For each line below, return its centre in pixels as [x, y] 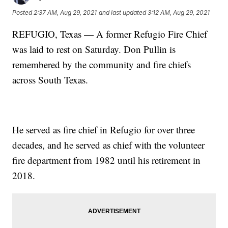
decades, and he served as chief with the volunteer [109, 145]
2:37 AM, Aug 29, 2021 [65, 13]
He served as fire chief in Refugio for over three [104, 129]
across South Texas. [50, 79]
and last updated [123, 13]
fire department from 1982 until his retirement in [107, 160]
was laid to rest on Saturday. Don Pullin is [94, 49]
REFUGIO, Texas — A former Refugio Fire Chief [110, 34]
